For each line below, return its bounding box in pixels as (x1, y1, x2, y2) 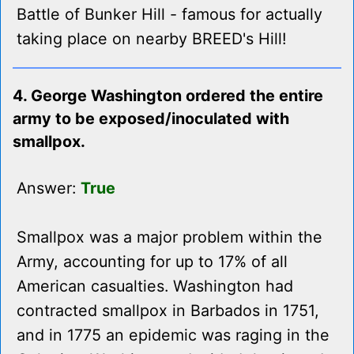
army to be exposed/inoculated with (13, 109, 289, 129)
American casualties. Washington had (17, 277, 293, 296)
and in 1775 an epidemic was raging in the (17, 326, 330, 345)
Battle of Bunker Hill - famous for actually (17, 5, 322, 24)
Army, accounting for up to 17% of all (17, 252, 288, 272)
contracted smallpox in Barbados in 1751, (17, 301, 319, 321)
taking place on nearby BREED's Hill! (17, 29, 287, 49)
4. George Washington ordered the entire (13, 86, 323, 106)
